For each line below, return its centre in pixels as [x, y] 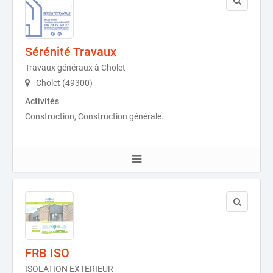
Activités [42, 101]
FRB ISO [47, 253]
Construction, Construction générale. [94, 116]
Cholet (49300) [63, 83]
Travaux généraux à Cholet [75, 68]
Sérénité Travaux [71, 52]
